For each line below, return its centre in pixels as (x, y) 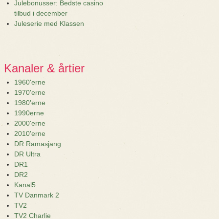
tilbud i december (41, 13)
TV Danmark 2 (37, 195)
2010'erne (30, 133)
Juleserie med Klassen (49, 23)
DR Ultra (27, 154)
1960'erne (30, 82)
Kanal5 (25, 185)
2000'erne (30, 123)
